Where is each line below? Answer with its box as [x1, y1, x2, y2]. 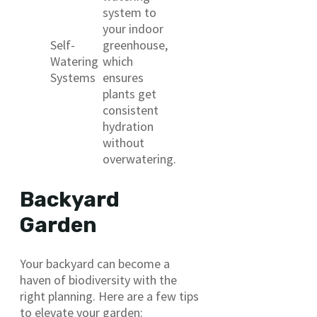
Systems [50, 69, 96, 86]
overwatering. [103, 150, 176, 167]
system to [103, 4, 156, 21]
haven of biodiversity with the [20, 271, 177, 288]
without [103, 134, 144, 151]
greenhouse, [103, 36, 168, 53]
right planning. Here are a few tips [20, 287, 199, 304]
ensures [103, 69, 144, 86]
